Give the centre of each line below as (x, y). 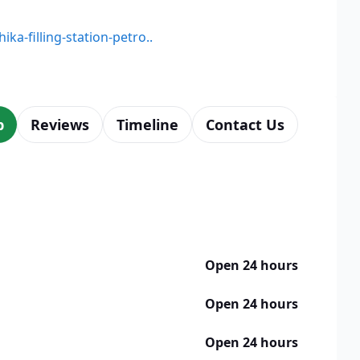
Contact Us (245, 124)
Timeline (147, 124)
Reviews (60, 124)
